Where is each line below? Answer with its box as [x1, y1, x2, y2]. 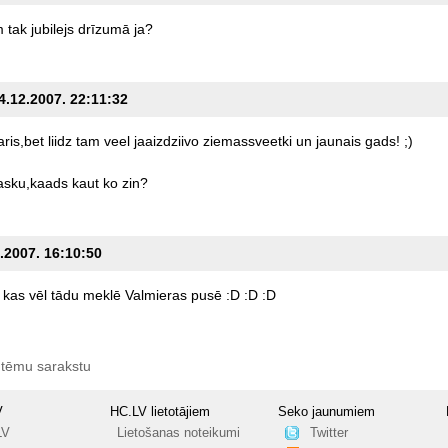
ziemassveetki [202, 133, 292, 150]
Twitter [309, 426, 348, 441]
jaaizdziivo [133, 133, 199, 150]
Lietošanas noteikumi [116, 426, 240, 441]
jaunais [315, 133, 361, 150]
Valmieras [124, 287, 187, 304]
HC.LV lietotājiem [110, 405, 211, 420]
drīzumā [77, 21, 130, 38]
